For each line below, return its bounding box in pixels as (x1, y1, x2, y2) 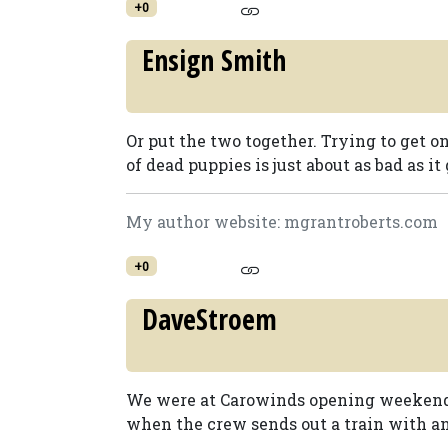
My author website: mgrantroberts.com (126, 211, 438, 232)
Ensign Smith (142, 41, 286, 79)
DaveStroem (142, 300, 277, 338)
